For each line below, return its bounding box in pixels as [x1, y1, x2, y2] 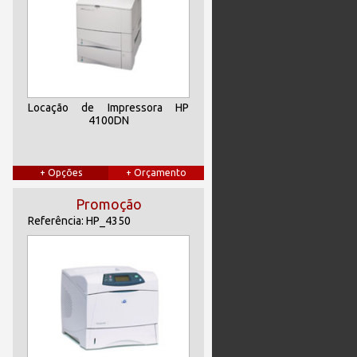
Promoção [75, 196, 142, 212]
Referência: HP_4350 [28, 214, 131, 227]
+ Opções [39, 167, 82, 178]
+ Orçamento [126, 167, 186, 178]
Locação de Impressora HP [28, 101, 189, 114]
